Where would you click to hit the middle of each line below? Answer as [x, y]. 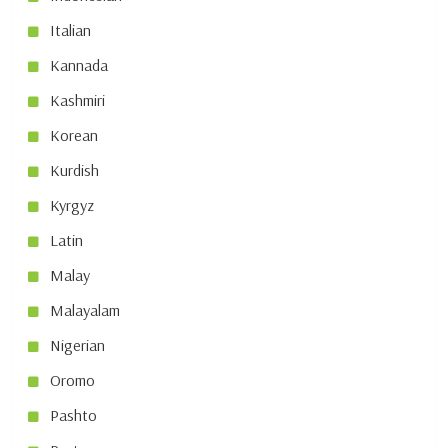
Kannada [79, 65]
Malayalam [85, 310]
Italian [70, 30]
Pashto [73, 415]
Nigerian [77, 345]
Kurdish [74, 170]
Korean [74, 135]
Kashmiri [77, 100]
